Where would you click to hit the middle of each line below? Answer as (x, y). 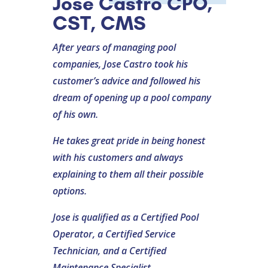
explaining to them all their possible (128, 174)
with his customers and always (118, 157)
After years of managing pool (115, 47)
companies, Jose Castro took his (121, 64)
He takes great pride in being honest (129, 140)
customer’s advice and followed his (127, 80)
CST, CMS (100, 23)
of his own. (76, 114)
